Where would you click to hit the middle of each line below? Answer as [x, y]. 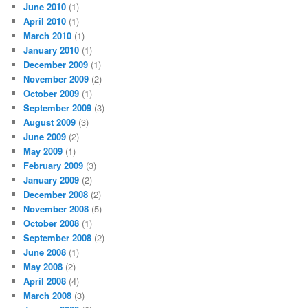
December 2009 [56, 65]
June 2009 [45, 137]
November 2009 [56, 79]
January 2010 [52, 50]
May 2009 [43, 151]
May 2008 [43, 267]
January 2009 [52, 180]
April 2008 [45, 281]
